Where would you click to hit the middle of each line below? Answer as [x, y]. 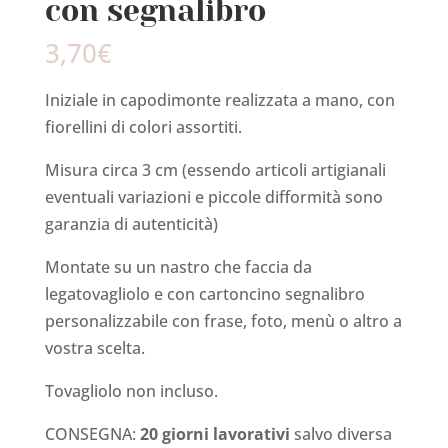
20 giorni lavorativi [214, 434]
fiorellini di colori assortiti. [143, 127]
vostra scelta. [94, 348]
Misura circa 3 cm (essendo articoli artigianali [215, 170]
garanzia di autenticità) [131, 224]
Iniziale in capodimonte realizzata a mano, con [219, 100]
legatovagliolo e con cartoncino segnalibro [204, 294]
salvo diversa [340, 434]
